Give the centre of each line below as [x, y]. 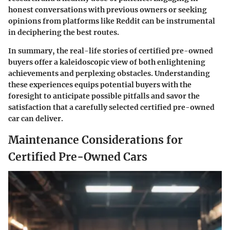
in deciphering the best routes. [64, 32]
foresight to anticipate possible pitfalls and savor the [104, 96]
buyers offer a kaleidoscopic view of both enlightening [107, 62]
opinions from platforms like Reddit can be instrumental [112, 21]
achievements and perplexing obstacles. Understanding [109, 73]
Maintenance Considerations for [95, 140]
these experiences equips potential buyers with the [100, 85]
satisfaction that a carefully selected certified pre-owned [111, 107]
